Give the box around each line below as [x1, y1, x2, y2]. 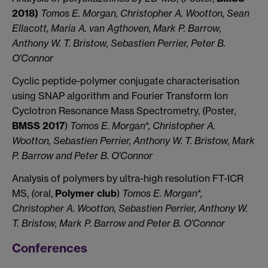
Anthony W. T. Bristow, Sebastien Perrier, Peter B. [12, 37, 226, 50]
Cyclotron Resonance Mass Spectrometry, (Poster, [12, 105, 236, 117]
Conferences [12, 240, 87, 255]
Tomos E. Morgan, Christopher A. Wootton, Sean [41, 7, 249, 20]
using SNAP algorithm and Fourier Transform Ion [12, 90, 228, 102]
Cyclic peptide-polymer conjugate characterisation [12, 75, 239, 87]
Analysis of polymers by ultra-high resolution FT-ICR [12, 172, 243, 184]
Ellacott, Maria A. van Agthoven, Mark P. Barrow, [12, 22, 221, 35]
